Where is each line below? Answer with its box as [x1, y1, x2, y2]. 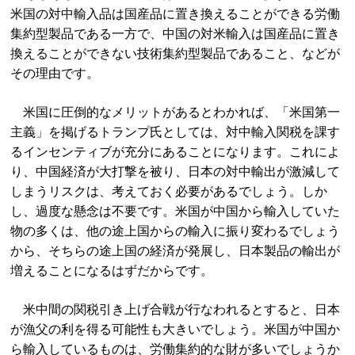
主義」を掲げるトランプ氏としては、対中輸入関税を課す [10, 125, 341, 139]
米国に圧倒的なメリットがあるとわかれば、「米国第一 [10, 105, 341, 119]
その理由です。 [10, 67, 100, 80]
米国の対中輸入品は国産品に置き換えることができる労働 [10, 7, 341, 21]
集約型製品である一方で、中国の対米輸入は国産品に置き [10, 27, 341, 40]
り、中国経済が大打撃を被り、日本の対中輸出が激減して [10, 165, 341, 178]
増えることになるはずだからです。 [10, 264, 214, 277]
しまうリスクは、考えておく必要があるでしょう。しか [10, 185, 328, 198]
